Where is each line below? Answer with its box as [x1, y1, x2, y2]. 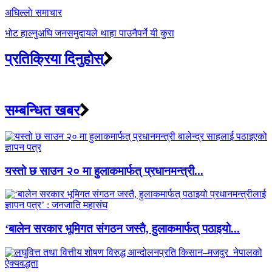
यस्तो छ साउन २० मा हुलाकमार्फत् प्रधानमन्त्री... [5, 164, 203, 177]
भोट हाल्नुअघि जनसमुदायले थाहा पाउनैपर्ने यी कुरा [5, 28, 174, 39]
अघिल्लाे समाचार [5, 7, 62, 18]
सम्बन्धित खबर [5, 102, 80, 118]
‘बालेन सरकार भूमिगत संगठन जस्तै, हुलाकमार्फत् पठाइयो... [5, 222, 240, 235]
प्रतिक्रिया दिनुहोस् [5, 51, 103, 67]
